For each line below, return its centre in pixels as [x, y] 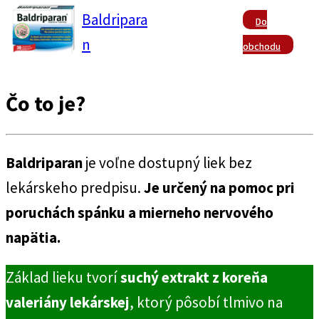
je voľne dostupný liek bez [167, 162]
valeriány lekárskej [68, 302]
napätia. [33, 237]
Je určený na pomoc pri [219, 187]
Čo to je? [46, 103]
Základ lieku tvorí [63, 277]
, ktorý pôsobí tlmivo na [206, 302]
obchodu [262, 46]
